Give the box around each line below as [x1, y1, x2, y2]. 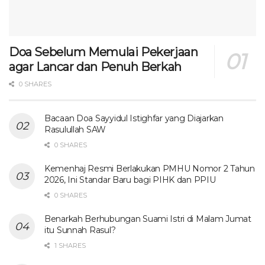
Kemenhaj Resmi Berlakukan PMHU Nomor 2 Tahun [44, 163, 255, 174]
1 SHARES [53, 241, 86, 250]
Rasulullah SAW [44, 124, 106, 135]
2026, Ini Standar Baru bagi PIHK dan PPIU [44, 174, 216, 185]
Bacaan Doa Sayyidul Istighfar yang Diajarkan [44, 112, 224, 124]
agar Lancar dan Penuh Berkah [9, 59, 182, 74]
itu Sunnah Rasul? [44, 224, 116, 235]
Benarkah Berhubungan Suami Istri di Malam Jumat [44, 213, 251, 224]
